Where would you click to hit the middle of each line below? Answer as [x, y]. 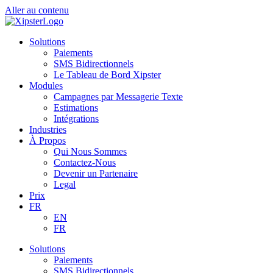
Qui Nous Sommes [90, 151]
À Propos [48, 140]
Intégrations [76, 119]
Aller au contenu [37, 10]
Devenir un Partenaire [96, 173]
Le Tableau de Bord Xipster [107, 75]
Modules [46, 86]
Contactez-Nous [85, 162]
